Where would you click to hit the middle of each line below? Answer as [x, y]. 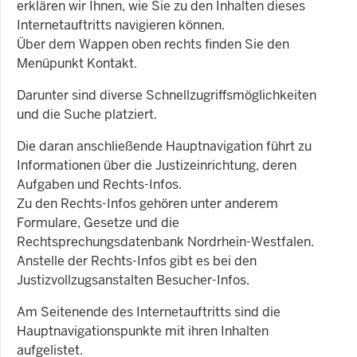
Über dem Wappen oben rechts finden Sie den [153, 44]
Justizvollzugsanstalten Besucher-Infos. [133, 280]
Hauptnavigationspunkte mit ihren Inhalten [143, 331]
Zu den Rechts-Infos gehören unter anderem [147, 204]
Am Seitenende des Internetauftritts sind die [149, 312]
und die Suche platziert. [87, 114]
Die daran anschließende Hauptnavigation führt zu [164, 146]
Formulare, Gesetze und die [98, 223]
